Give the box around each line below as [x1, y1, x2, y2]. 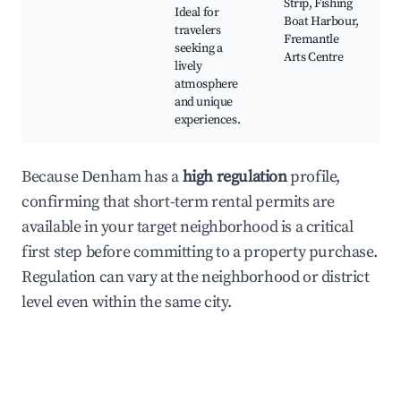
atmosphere [175, 76, 238, 93]
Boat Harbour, [284, 13, 359, 30]
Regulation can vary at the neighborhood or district [21, 267, 370, 288]
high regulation [182, 166, 287, 188]
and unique [175, 94, 233, 111]
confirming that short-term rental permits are [21, 192, 336, 213]
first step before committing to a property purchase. [21, 242, 378, 263]
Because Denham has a [21, 166, 183, 188]
